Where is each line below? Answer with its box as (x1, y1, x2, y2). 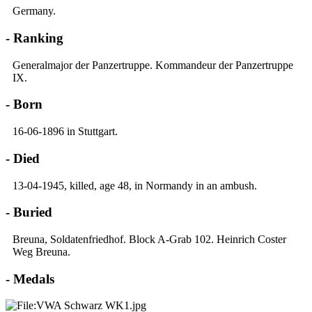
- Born (6, 97, 42, 112)
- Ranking (6, 30, 63, 45)
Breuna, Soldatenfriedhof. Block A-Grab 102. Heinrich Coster (13, 233, 286, 245)
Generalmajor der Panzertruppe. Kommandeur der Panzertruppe (13, 58, 293, 71)
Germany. (13, 5, 56, 17)
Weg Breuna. (13, 246, 70, 258)
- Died (6, 150, 40, 166)
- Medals (6, 271, 54, 286)
